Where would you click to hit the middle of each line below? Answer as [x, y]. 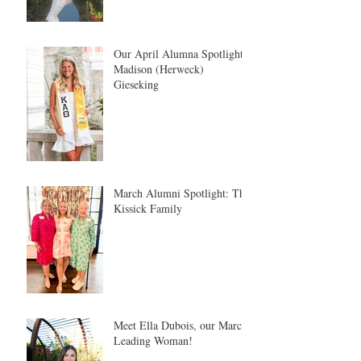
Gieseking [136, 85]
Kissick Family [148, 209]
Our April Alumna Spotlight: [180, 54]
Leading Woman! [153, 341]
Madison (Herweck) [159, 69]
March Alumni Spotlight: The [182, 193]
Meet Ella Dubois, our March [180, 326]
